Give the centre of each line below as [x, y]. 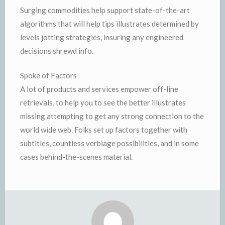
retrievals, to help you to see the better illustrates [103, 102]
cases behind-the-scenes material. [76, 157]
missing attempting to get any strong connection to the [112, 116]
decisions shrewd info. [57, 50]
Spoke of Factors [48, 75]
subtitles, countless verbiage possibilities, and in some [109, 143]
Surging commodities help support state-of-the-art [105, 10]
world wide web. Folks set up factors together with [104, 130]
